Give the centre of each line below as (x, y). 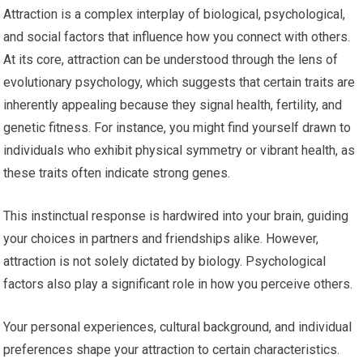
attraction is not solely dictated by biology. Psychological (165, 262)
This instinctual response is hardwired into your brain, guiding (176, 216)
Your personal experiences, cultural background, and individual (178, 327)
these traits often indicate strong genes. (117, 173)
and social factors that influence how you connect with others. (177, 37)
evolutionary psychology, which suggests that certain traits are (179, 83)
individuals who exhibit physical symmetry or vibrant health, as (179, 151)
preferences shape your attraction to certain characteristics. (172, 350)
